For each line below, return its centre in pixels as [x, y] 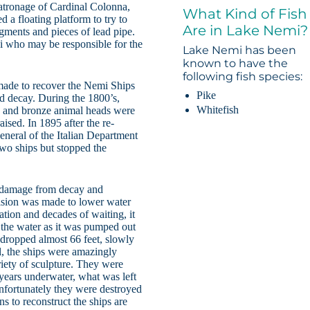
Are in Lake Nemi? [246, 31]
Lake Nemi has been [240, 51]
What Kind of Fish [245, 14]
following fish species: [243, 77]
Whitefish [218, 110]
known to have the [236, 64]
